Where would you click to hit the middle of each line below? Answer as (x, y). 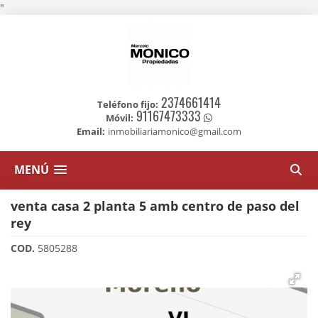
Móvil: (120, 118)
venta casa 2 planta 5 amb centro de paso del (155, 206)
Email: (91, 131)
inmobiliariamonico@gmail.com (175, 131)
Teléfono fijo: (128, 104)
